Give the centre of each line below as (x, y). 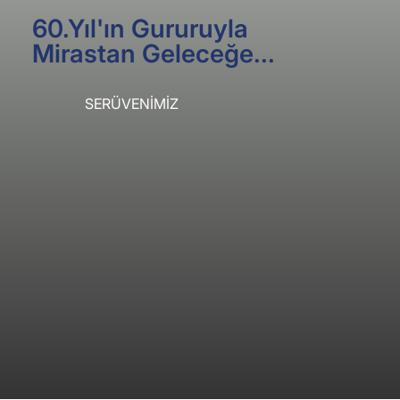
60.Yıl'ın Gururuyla (141, 28)
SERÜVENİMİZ (131, 103)
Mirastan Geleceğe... (154, 53)
